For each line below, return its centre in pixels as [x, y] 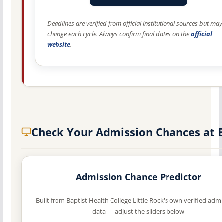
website [58, 45]
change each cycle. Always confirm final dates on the [119, 34]
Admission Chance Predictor [138, 177]
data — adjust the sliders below [139, 211]
